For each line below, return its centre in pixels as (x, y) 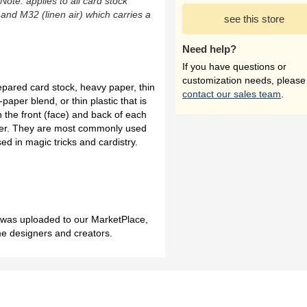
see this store (254, 19)
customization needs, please (244, 80)
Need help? (209, 49)
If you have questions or (234, 66)
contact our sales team (232, 94)
